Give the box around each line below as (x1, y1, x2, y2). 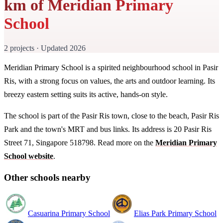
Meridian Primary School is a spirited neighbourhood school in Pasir (4, 63, 218, 72)
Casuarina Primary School (28, 209, 110, 218)
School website (4, 151, 53, 160)
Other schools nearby (4, 172, 91, 183)
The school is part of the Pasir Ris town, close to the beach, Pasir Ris (4, 111, 219, 120)
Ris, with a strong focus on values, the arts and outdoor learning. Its (4, 76, 215, 85)
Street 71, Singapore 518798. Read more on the (4, 138, 155, 147)
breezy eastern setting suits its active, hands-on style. (4, 90, 168, 99)
